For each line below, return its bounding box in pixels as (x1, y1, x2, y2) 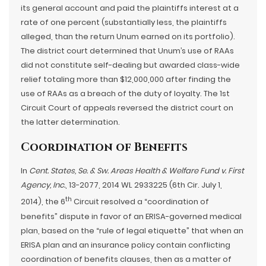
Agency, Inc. (21, 179, 65, 191)
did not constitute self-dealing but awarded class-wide (21, 59, 240, 71)
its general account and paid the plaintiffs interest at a (21, 2, 239, 14)
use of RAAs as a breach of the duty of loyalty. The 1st (21, 88, 230, 100)
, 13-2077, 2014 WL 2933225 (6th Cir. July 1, (65, 179, 222, 191)
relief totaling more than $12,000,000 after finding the (21, 74, 231, 85)
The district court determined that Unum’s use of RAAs (21, 45, 234, 57)
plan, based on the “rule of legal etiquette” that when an (21, 224, 243, 236)
